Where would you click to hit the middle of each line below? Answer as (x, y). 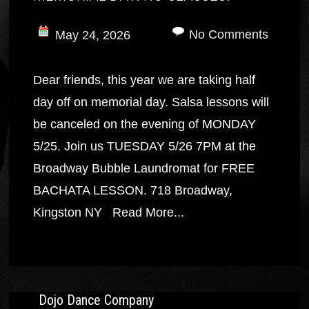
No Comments (228, 34)
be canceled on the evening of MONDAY (145, 124)
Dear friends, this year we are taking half (144, 80)
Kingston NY (71, 212)
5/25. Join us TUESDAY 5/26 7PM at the (145, 146)
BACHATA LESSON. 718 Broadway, (133, 190)
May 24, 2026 (93, 35)
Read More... (149, 212)
